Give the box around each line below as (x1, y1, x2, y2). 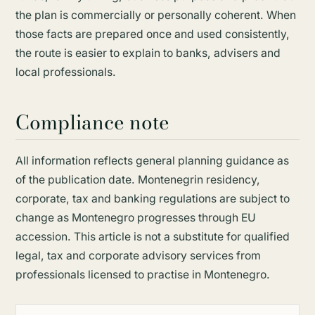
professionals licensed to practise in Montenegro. (15, 268, 270, 282)
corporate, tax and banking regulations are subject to (15, 192, 290, 206)
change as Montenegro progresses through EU (15, 211, 256, 225)
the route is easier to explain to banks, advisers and (15, 46, 281, 60)
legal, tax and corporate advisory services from (15, 249, 261, 263)
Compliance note (15, 107, 169, 138)
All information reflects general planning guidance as (15, 154, 289, 168)
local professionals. (15, 65, 116, 79)
